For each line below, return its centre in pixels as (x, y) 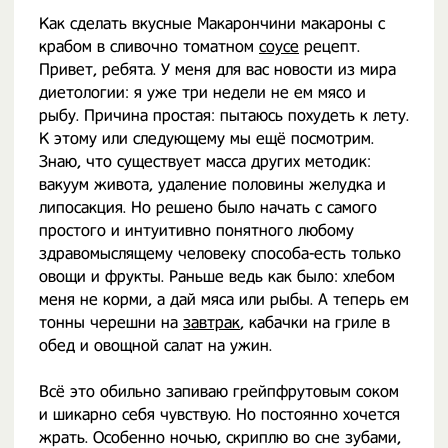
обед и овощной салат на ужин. (155, 345)
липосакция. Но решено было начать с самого (208, 207)
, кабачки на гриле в (315, 322)
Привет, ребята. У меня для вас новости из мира (217, 69)
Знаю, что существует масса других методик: (205, 161)
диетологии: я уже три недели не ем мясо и (202, 92)
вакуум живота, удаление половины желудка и (212, 184)
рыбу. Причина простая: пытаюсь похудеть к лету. (224, 115)
